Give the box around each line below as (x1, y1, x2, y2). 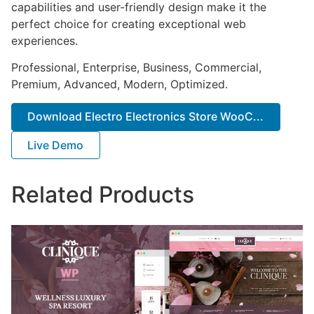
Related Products (11, 181, 194, 209)
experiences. (11, 34, 78, 48)
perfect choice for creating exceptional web (11, 17, 246, 32)
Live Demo (27, 137, 84, 152)
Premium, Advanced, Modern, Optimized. (11, 77, 228, 92)
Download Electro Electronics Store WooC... (27, 109, 264, 124)
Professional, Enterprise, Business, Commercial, (11, 60, 261, 75)
